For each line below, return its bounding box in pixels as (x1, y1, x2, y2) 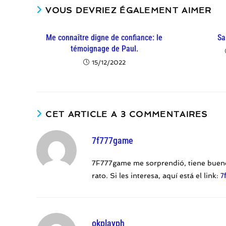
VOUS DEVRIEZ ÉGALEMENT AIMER (45, 6, 212, 16)
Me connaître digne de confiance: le (46, 33, 163, 43)
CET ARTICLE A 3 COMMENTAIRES (45, 109, 208, 120)
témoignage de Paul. (70, 44, 138, 54)
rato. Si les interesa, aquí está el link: (92, 172, 220, 180)
